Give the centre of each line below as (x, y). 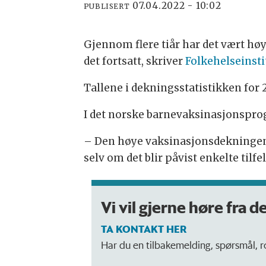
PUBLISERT (107, 6)
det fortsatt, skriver (134, 61)
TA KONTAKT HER (143, 229)
